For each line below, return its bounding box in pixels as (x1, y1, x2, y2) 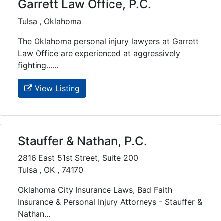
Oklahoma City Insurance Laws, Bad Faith (18, 185, 172, 195)
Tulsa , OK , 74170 (18, 165, 83, 175)
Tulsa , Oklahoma (18, 16, 81, 27)
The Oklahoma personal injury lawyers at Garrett (18, 37, 199, 47)
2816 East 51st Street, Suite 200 (18, 153, 138, 163)
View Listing (32, 83, 80, 94)
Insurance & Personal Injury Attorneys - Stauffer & (18, 197, 202, 207)
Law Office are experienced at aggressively (18, 48, 180, 59)
